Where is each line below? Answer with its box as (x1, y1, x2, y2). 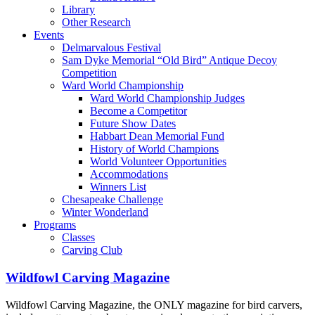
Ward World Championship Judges (90, 92, 245, 105)
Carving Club (62, 244, 122, 257)
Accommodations (90, 168, 168, 181)
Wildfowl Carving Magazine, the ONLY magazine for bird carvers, (6, 298, 302, 311)
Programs (34, 219, 76, 231)
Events (34, 29, 64, 41)
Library (62, 4, 95, 16)
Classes (62, 231, 95, 244)
